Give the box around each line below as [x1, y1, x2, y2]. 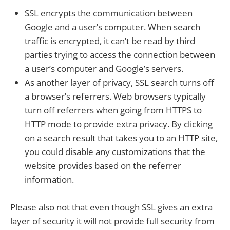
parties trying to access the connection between [25, 48, 215, 61]
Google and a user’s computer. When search [25, 21, 200, 33]
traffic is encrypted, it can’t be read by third [25, 34, 195, 47]
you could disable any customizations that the [25, 145, 205, 158]
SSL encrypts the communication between [25, 7, 193, 19]
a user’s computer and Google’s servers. [25, 62, 183, 74]
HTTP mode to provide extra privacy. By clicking [25, 118, 213, 130]
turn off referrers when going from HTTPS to [25, 104, 202, 116]
